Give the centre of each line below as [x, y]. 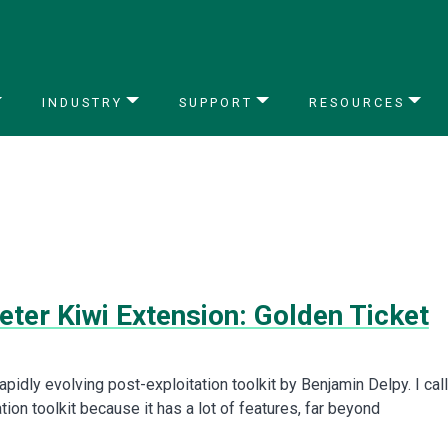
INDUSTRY [82, 102]
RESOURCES [356, 102]
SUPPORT [215, 102]
